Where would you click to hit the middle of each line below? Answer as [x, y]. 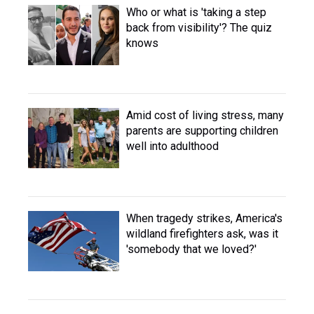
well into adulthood [172, 146]
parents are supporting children [202, 131]
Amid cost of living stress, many [205, 115]
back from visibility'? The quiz [199, 28]
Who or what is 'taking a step [196, 12]
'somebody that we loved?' [191, 249]
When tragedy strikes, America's [204, 218]
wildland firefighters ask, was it [202, 234]
